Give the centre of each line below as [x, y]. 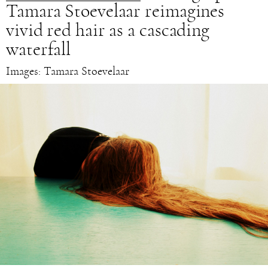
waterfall [39, 49]
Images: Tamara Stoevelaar [68, 71]
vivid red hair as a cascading [108, 30]
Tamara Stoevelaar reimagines [115, 11]
